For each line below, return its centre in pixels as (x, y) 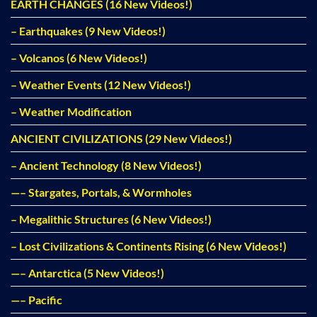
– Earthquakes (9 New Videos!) (88, 31)
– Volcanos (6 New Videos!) (79, 58)
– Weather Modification (71, 112)
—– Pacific (36, 300)
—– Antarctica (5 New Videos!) (87, 273)
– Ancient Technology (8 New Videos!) (106, 166)
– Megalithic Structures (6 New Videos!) (111, 219)
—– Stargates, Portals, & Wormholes (101, 192)
